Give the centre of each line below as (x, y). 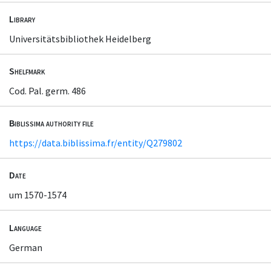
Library (22, 18)
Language (25, 227)
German (26, 247)
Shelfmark (27, 71)
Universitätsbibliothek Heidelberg (80, 38)
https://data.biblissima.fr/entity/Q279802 (96, 143)
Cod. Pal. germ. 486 (47, 91)
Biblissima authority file (51, 123)
